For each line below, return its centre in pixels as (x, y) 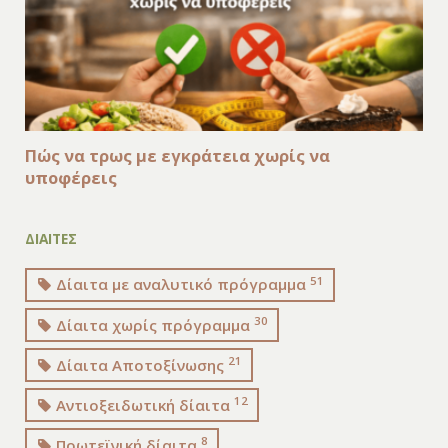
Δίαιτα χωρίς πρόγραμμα (153, 324)
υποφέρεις (70, 177)
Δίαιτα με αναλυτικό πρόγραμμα (181, 284)
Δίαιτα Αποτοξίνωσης (140, 364)
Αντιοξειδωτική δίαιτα (143, 404)
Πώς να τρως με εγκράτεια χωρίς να (177, 155)
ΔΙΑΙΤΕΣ (50, 238)
